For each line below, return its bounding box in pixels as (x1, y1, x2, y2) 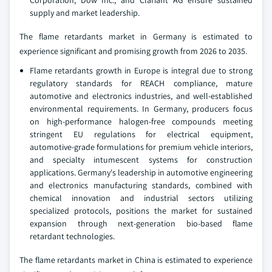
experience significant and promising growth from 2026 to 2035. (19, 45, 247, 56)
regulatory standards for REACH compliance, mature (30, 77, 253, 89)
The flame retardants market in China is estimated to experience (19, 254, 253, 265)
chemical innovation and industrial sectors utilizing (30, 192, 253, 203)
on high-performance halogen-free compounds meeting (30, 115, 253, 127)
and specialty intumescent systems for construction (30, 154, 253, 165)
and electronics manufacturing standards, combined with (30, 179, 253, 191)
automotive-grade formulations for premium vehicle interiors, (30, 141, 253, 152)
